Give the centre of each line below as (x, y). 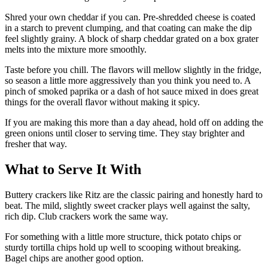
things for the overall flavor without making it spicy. (102, 102)
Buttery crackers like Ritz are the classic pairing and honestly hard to (134, 195)
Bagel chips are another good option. (74, 258)
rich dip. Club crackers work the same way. (86, 217)
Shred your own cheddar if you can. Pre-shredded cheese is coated (130, 17)
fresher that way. (36, 144)
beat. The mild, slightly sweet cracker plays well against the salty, (127, 206)
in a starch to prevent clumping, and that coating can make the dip (128, 28)
